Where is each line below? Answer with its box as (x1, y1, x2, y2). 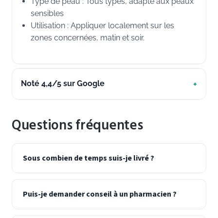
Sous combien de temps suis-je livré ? (23, 152, 154, 163)
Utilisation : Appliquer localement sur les (31, 21, 174, 31)
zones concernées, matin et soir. (31, 33, 145, 43)
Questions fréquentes (12, 114, 143, 136)
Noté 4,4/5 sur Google (21, 79, 105, 89)
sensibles (31, 9, 64, 18)
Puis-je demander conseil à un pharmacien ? (23, 188, 177, 200)
